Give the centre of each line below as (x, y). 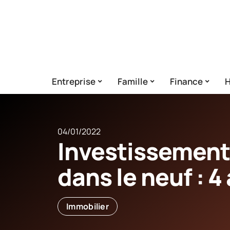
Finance (186, 81)
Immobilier (88, 206)
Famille (133, 81)
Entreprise (74, 81)
